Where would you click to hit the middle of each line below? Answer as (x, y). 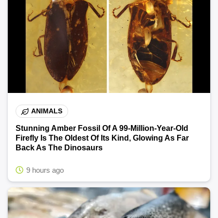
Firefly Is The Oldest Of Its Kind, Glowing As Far (102, 138)
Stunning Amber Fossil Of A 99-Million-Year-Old (102, 128)
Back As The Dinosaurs (59, 147)
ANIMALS (47, 111)
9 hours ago (45, 170)
